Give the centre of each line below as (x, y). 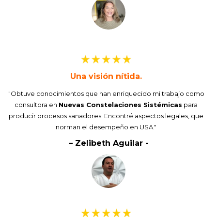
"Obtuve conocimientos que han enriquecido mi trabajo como (106, 94)
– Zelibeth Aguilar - (108, 143)
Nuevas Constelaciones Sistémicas (120, 105)
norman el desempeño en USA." (106, 127)
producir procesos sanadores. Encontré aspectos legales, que (106, 116)
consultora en (37, 105)
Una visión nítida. (106, 77)
